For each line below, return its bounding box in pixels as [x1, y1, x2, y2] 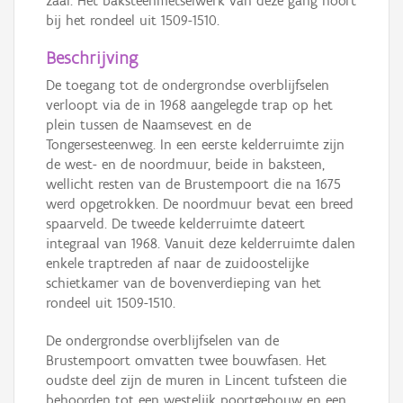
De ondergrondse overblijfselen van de [46, 332, 279, 350]
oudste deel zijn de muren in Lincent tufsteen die [46, 372, 346, 390]
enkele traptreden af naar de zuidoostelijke [46, 255, 309, 273]
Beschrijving [46, 47, 138, 69]
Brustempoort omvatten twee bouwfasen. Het [46, 352, 327, 370]
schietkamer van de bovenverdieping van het [46, 274, 321, 292]
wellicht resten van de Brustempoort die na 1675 [46, 175, 341, 193]
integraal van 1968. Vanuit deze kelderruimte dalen [46, 235, 355, 253]
